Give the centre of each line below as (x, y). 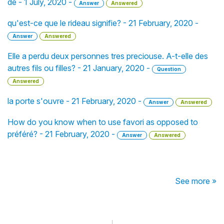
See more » (196, 181)
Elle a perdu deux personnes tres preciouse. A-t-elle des (108, 56)
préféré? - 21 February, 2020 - (62, 134)
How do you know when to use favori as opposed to (103, 122)
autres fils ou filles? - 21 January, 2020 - (80, 68)
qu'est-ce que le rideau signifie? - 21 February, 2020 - (103, 23)
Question (169, 69)
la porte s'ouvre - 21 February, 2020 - (75, 101)
